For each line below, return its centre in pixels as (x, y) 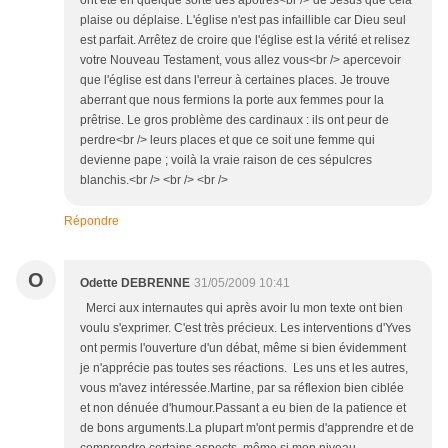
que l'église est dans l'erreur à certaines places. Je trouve (235, 79)
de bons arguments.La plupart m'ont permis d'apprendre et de (247, 427)
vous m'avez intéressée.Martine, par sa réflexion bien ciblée (242, 387)
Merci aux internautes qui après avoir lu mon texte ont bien (241, 307)
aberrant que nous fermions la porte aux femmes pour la (232, 99)
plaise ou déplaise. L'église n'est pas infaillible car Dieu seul (243, 19)
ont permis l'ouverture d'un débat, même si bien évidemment (243, 347)
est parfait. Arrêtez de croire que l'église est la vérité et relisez (245, 39)
